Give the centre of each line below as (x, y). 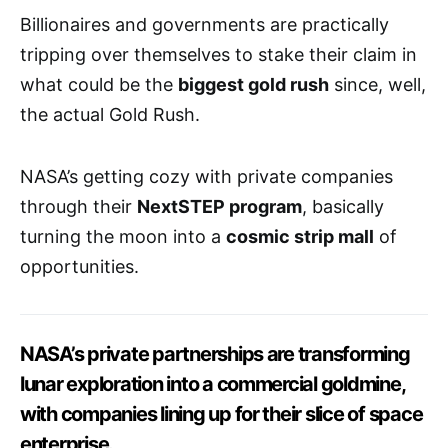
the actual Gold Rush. (110, 115)
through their (78, 207)
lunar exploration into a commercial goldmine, (212, 384)
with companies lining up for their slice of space (221, 414)
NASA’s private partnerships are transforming (215, 354)
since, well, (377, 85)
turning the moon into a (123, 237)
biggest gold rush (253, 85)
